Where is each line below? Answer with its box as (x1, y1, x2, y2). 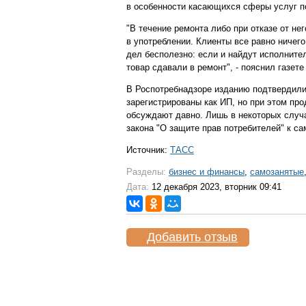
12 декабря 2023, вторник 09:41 (149, 182, 281, 192)
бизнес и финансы (169, 167, 245, 177)
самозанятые (250, 167, 304, 177)
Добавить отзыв (147, 230, 238, 244)
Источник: (126, 145, 170, 155)
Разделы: (126, 167, 166, 177)
